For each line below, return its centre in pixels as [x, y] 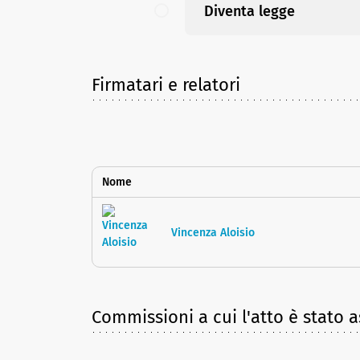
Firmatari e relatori [166, 85]
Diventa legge [250, 12]
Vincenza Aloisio [213, 232]
